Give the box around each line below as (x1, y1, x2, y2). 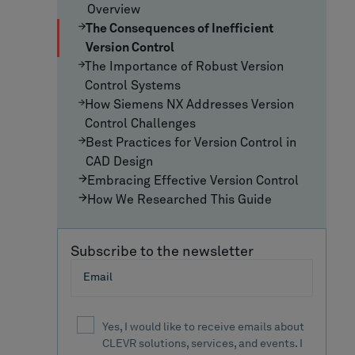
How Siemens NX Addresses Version (84, 97, 294, 111)
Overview (86, 2, 140, 16)
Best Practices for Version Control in (85, 136, 296, 149)
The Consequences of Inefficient (85, 21, 273, 35)
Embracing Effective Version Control (87, 174, 299, 187)
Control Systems (85, 78, 181, 92)
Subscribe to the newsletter (71, 244, 254, 259)
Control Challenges (84, 116, 196, 130)
